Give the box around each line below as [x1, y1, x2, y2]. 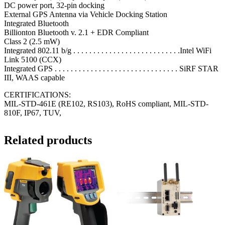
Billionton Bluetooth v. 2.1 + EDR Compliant [4, 28, 149, 37]
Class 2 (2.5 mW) [4, 37, 60, 46]
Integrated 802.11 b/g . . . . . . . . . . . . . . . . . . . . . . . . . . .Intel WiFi [4, 46, 211, 55]
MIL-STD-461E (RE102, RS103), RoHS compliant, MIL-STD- [4, 99, 208, 108]
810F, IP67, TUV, [4, 108, 61, 118]
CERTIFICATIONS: [4, 90, 71, 99]
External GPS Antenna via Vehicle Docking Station [4, 10, 167, 19]
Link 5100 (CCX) [4, 55, 61, 64]
